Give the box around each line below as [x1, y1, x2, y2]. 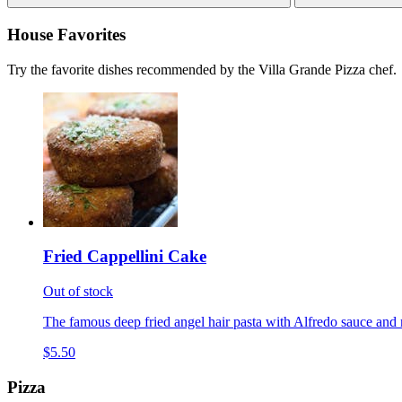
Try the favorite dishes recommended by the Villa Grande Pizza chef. [7, 61, 397, 77]
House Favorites [7, 24, 126, 44]
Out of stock [43, 284, 113, 300]
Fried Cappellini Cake [43, 247, 206, 267]
